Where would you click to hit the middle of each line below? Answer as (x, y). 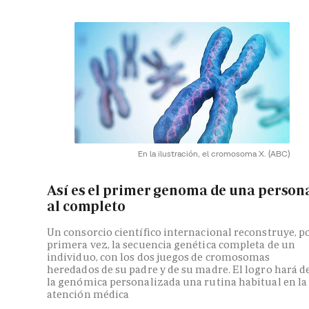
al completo (86, 207)
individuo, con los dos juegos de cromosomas (159, 257)
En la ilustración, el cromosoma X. (203, 153)
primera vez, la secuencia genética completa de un (171, 244)
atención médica (88, 294)
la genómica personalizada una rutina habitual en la (177, 281)
